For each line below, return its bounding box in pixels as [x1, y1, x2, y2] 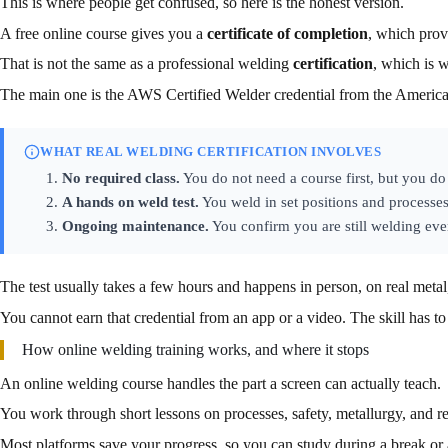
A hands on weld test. [61, 194, 199, 211]
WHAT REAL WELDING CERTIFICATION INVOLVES [40, 144, 381, 160]
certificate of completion [207, 24, 368, 42]
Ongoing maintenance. [61, 218, 209, 235]
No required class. [61, 170, 180, 187]
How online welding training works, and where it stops [22, 340, 369, 358]
